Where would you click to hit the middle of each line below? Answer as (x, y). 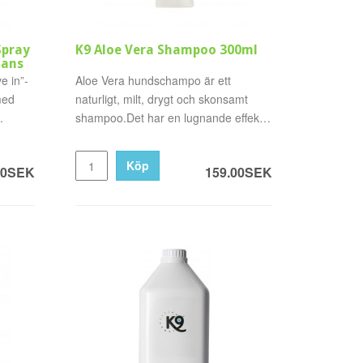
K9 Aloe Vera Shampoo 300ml (167, 50)
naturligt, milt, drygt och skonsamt (162, 99)
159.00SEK (238, 172)
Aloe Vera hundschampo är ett (154, 80)
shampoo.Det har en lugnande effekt (169, 117)
